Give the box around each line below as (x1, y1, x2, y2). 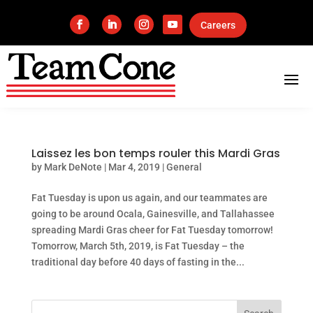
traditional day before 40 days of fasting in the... (31, 256, 245, 268)
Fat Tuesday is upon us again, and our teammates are (31, 192, 268, 204)
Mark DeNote (43, 161, 102, 173)
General (166, 161, 202, 173)
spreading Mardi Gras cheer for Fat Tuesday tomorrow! (31, 224, 273, 236)
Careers (200, 19, 235, 31)
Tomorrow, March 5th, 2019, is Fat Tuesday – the (31, 240, 245, 252)
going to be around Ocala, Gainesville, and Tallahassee (31, 208, 275, 220)
